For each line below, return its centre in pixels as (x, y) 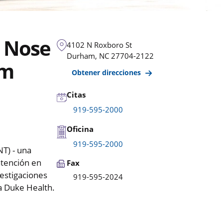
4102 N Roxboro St (100, 45)
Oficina (80, 129)
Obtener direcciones (108, 72)
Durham (81, 56)
